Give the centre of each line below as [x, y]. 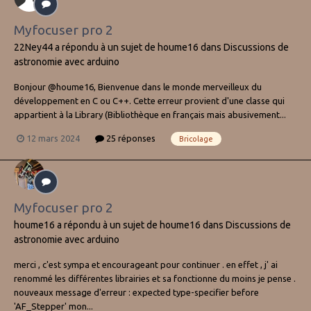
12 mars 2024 [53, 138]
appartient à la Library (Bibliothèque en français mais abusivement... [150, 114]
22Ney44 [33, 47]
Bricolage [196, 138]
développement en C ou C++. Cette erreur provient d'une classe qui [149, 100]
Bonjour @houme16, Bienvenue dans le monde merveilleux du [138, 86]
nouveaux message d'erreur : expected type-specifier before [136, 292]
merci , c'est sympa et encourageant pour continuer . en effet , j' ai [146, 264]
